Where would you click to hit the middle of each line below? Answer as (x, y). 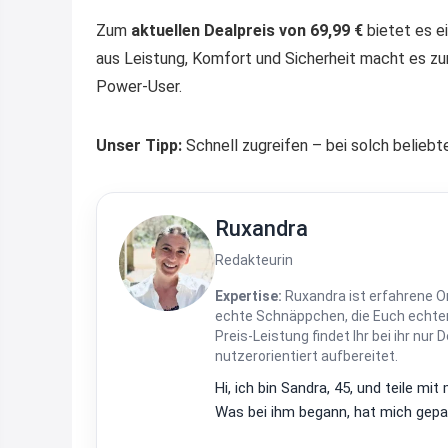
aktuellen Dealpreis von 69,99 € (247, 30)
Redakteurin (254, 259)
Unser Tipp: (139, 145)
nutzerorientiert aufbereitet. (306, 355)
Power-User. (139, 86)
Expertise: (248, 295)
